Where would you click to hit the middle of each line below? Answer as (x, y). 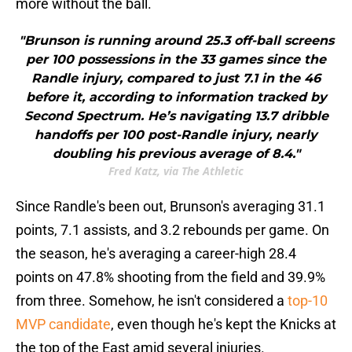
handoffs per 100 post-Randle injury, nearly (176, 135)
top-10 (308, 301)
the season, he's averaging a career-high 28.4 (156, 254)
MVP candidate (63, 324)
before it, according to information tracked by (176, 97)
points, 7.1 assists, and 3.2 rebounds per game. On (172, 230)
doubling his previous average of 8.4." (176, 154)
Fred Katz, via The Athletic (176, 171)
